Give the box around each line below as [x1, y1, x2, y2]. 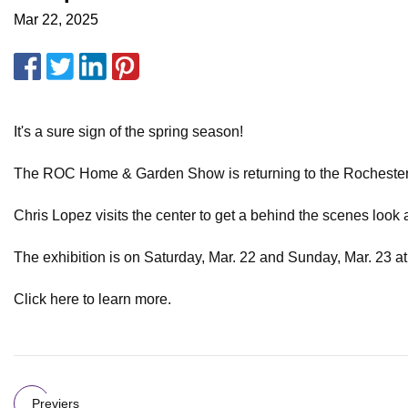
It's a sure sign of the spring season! [14, 124, 243, 140]
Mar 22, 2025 [14, 12, 98, 28]
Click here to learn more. [14, 291, 171, 308]
